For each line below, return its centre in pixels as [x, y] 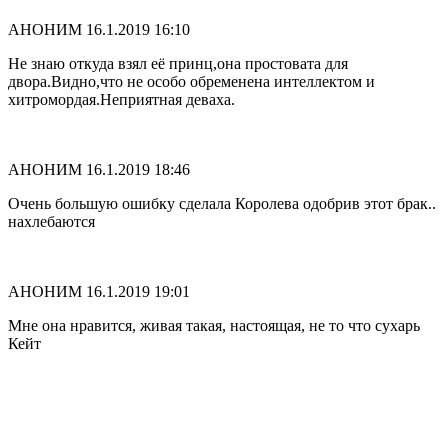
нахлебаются [51, 221]
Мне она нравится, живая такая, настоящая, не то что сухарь [214, 325]
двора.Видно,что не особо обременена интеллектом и [191, 81]
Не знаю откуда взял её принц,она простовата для [178, 63]
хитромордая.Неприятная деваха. [121, 99]
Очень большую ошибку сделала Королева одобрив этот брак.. [222, 203]
